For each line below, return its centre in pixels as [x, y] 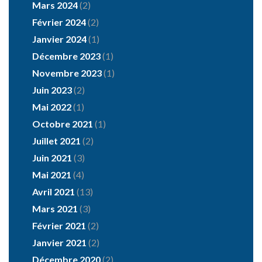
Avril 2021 [54, 192]
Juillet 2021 [56, 141]
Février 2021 [59, 226]
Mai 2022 [52, 107]
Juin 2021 [52, 158]
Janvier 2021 [59, 243]
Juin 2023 [52, 90]
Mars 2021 [55, 209]
